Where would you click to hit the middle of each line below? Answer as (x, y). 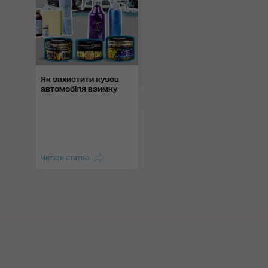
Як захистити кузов (80, 79)
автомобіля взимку (79, 89)
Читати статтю (65, 157)
